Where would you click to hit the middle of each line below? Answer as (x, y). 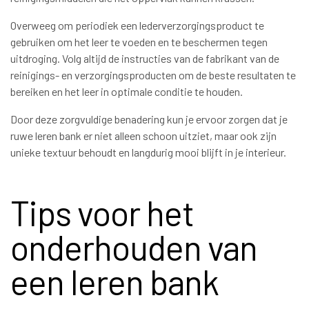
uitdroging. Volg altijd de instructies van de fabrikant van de (145, 59)
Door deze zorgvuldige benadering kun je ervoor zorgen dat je (149, 119)
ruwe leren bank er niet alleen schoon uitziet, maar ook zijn (143, 136)
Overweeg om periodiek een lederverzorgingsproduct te (137, 26)
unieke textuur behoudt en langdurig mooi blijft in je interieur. (148, 152)
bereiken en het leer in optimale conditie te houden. (127, 92)
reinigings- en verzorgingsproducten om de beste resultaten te (153, 75)
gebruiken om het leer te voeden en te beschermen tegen (139, 42)
